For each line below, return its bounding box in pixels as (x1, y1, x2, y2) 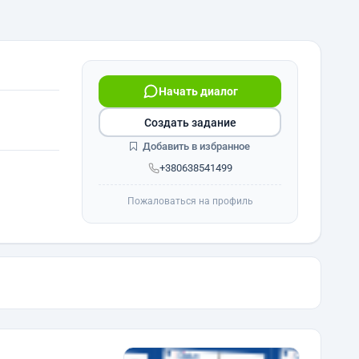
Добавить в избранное (140, 140, 250, 152)
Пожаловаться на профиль (127, 196, 253, 207)
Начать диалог (158, 85, 238, 98)
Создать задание (143, 115, 236, 129)
